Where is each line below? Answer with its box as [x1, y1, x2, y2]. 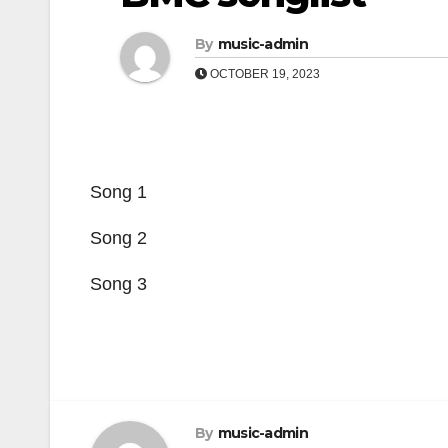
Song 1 [90, 182, 147, 202]
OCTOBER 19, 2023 [207, 67, 320, 81]
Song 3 [90, 274, 147, 294]
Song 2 [90, 228, 147, 248]
